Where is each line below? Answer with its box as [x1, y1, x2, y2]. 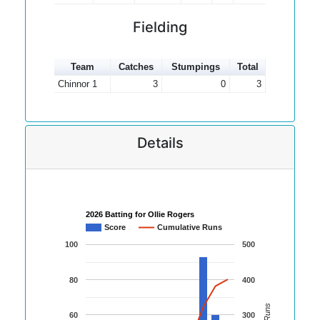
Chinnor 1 [57, 79, 97, 89]
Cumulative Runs [157, 223, 222, 232]
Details [136, 134, 184, 151]
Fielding [133, 19, 187, 36]
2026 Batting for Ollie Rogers [86, 210, 194, 219]
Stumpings [171, 61, 220, 72]
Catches [119, 61, 154, 72]
